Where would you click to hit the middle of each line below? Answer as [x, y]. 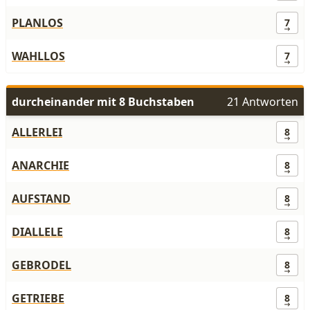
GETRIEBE [38, 298]
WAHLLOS [38, 56]
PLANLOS [37, 23]
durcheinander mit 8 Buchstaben [103, 102]
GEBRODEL [42, 265]
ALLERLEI [37, 132]
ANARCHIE [40, 165]
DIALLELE [37, 232]
